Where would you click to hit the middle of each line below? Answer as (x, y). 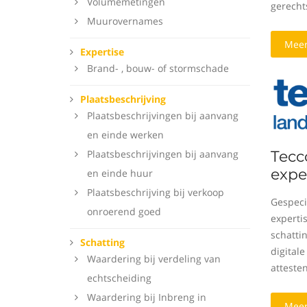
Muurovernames (125, 21)
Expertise (102, 52)
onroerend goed (124, 211)
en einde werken (125, 135)
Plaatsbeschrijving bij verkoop (156, 192)
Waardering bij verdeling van (154, 259)
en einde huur (120, 173)
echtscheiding (119, 278)
